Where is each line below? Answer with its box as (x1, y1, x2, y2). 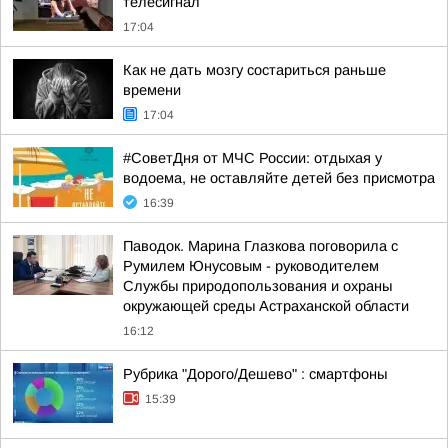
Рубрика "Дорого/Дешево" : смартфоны (123, 366, 387, 382)
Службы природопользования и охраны (123, 278, 392, 294)
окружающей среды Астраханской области (123, 298, 409, 314)
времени (123, 82, 181, 98)
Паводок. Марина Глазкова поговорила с (123, 238, 398, 254)
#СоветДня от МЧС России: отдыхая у (123, 150, 382, 166)
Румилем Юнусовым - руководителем (123, 258, 379, 274)
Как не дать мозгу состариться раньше (123, 62, 386, 78)
